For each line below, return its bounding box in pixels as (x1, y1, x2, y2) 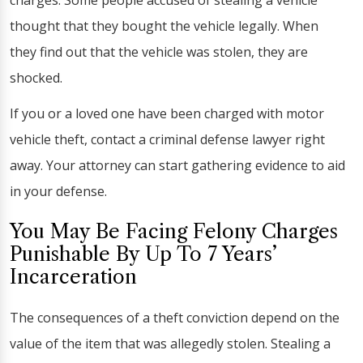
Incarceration (10, 265, 137, 288)
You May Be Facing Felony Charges (10, 220, 338, 243)
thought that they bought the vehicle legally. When (10, 17, 318, 35)
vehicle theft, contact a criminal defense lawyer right (10, 130, 325, 148)
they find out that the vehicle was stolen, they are (10, 43, 308, 61)
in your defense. (10, 182, 107, 200)
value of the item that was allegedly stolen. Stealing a (10, 335, 331, 352)
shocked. (10, 69, 62, 87)
